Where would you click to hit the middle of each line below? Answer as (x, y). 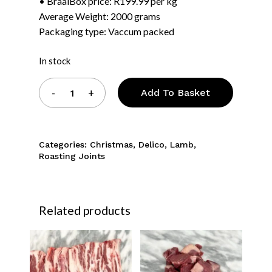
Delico (151, 145)
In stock (55, 61)
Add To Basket (175, 93)
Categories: (64, 145)
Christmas (111, 145)
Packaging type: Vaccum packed (107, 32)
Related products (85, 210)
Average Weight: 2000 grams (100, 16)
